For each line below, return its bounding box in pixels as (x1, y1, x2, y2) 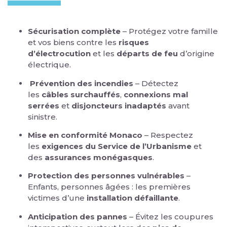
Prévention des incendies (30, 78, 133, 88)
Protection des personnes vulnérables (28, 171, 184, 181)
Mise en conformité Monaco (28, 130, 142, 140)
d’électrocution (28, 49, 91, 59)
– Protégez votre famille (121, 26, 218, 36)
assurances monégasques (45, 153, 153, 163)
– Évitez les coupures (127, 211, 213, 221)
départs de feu (117, 49, 178, 59)
